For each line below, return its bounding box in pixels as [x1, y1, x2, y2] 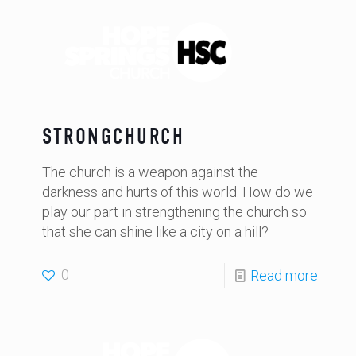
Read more [250, 267, 318, 284]
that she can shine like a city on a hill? [42, 223, 269, 240]
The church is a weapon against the [42, 164, 258, 180]
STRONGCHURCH [42, 124, 185, 149]
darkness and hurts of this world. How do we [42, 184, 313, 200]
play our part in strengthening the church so [42, 203, 307, 220]
